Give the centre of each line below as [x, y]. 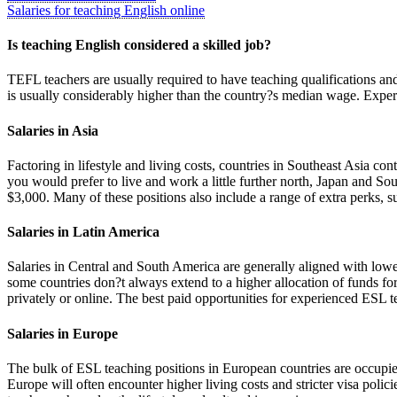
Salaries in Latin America [83, 232]
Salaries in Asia [53, 130]
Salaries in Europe [62, 333]
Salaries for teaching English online [106, 10]
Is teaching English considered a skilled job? [139, 45]
